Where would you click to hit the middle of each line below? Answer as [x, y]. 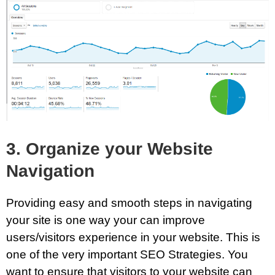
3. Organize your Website [110, 149]
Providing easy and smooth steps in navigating [129, 203]
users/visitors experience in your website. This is [133, 238]
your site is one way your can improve [106, 220]
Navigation [50, 171]
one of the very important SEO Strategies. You [127, 255]
